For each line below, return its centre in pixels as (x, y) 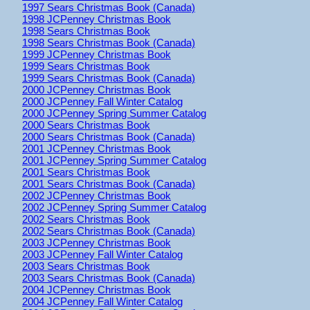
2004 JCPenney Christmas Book (97, 289)
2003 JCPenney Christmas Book (97, 242)
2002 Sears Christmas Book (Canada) (109, 230)
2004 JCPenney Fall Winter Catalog (102, 301)
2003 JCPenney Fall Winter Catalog (102, 254)
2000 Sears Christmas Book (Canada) (109, 136)
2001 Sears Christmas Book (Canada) (109, 183)
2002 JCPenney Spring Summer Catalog (114, 207)
